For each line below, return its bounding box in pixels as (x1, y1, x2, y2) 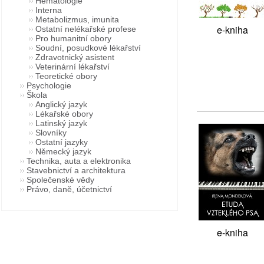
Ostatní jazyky (35, 137, 88, 147)
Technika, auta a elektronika (27, 156, 131, 166)
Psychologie (27, 81, 71, 90)
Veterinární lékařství (35, 62, 110, 71)
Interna (35, 5, 62, 15)
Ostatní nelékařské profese (35, 24, 136, 34)
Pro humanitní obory (35, 34, 111, 43)
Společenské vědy (27, 175, 94, 184)
